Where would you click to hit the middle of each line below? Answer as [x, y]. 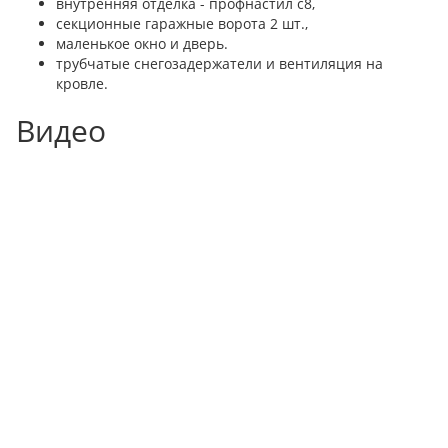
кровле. [82, 83]
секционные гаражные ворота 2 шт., [182, 23]
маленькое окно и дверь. [142, 43]
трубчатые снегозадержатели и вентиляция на [219, 63]
